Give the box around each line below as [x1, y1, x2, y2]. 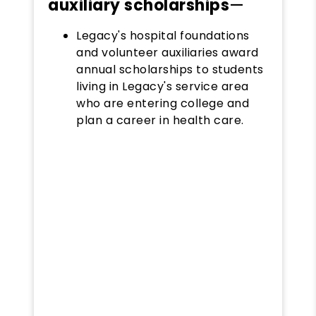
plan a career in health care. [76, 111, 244, 128]
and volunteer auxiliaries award [76, 44, 259, 61]
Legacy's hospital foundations [76, 27, 250, 44]
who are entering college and [76, 95, 249, 111]
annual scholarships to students [76, 61, 264, 78]
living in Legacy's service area [76, 78, 249, 95]
